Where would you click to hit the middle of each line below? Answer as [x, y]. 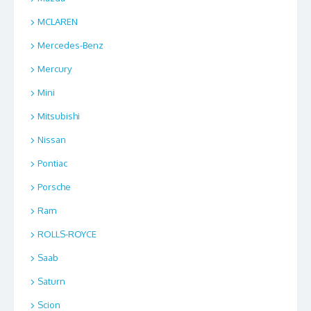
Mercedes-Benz [70, 45]
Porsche [54, 187]
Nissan [52, 140]
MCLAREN [58, 22]
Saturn [51, 281]
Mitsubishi [59, 116]
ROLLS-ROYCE [67, 234]
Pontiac [52, 163]
